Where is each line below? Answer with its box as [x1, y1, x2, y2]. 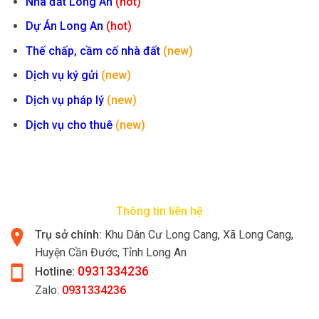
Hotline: [35, 265, 75, 279]
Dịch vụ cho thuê [25, 117, 115, 132]
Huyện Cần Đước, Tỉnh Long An [35, 246, 187, 260]
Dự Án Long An [25, 19, 103, 33]
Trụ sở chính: [35, 228, 105, 242]
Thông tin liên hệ [116, 204, 203, 219]
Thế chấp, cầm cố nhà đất [25, 43, 163, 58]
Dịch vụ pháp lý [25, 93, 107, 108]
